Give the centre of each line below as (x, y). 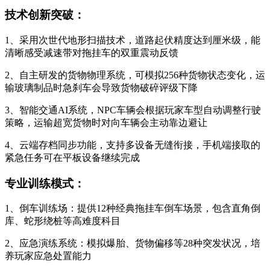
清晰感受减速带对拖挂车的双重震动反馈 (92, 52)
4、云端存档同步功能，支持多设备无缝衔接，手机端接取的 (133, 145)
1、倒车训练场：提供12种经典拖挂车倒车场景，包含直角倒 (133, 209)
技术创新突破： (45, 15)
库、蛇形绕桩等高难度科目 (63, 221)
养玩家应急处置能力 (48, 256)
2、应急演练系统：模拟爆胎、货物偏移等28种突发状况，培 (133, 243)
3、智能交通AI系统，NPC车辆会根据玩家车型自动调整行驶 (133, 110)
